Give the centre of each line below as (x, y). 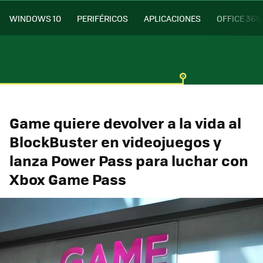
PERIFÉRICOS (102, 18)
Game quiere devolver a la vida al (125, 122)
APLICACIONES (172, 18)
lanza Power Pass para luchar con (129, 160)
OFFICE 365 (239, 18)
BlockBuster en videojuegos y (115, 141)
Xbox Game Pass (68, 179)
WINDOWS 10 (35, 18)
